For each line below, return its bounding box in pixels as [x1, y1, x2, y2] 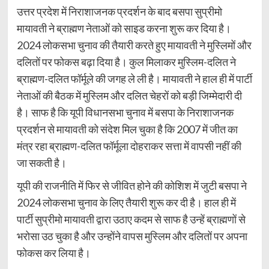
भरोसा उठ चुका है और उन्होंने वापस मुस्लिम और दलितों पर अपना [16, 229, 247, 243]
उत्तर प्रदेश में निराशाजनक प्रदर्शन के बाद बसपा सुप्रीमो [16, 5, 222, 19]
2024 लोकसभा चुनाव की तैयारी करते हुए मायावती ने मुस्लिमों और [16, 38, 252, 52]
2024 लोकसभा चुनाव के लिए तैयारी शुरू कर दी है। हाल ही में [16, 196, 236, 210]
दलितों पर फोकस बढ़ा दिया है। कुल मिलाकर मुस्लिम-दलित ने [16, 55, 236, 69]
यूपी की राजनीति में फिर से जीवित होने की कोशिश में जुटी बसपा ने [16, 179, 247, 193]
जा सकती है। [16, 156, 67, 170]
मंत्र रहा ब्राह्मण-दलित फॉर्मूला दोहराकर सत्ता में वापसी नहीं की [16, 139, 241, 153]
